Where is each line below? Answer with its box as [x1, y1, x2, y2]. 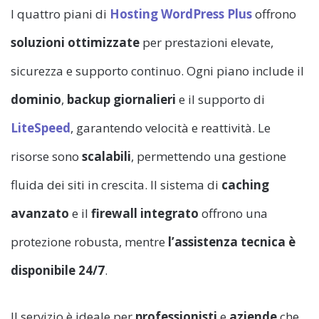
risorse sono [11, 148, 82, 165]
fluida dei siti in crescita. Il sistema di [11, 177, 221, 194]
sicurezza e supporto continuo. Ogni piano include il [11, 63, 304, 80]
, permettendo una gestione [131, 148, 286, 165]
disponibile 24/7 [11, 262, 105, 279]
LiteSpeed [11, 120, 70, 137]
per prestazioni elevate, [140, 34, 273, 51]
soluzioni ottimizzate [11, 34, 140, 51]
